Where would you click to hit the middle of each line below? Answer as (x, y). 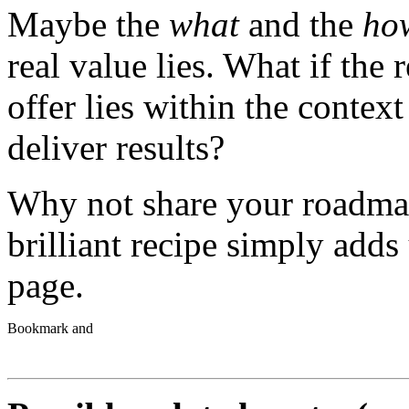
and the (301, 24)
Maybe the (88, 24)
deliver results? (116, 147)
